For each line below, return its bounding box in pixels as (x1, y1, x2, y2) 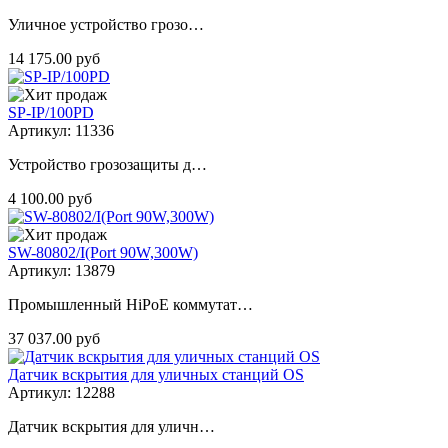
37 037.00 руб (8, 330, 100, 348)
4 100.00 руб (8, 190, 92, 208)
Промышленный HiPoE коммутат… (8, 296, 253, 314)
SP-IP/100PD (8, 104, 94, 122)
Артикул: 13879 (8, 262, 115, 280)
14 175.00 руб (8, 50, 100, 68)
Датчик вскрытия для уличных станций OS (8, 366, 304, 384)
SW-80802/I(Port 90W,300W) (8, 244, 198, 262)
